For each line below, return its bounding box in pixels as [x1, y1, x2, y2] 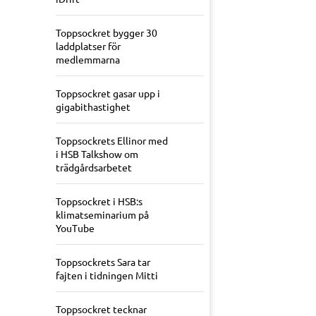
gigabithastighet [56, 100, 130, 114]
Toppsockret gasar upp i [56, 87, 160, 100]
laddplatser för [56, 39, 121, 53]
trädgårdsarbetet [56, 161, 132, 174]
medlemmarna [56, 53, 120, 66]
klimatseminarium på [56, 208, 149, 221]
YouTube [56, 221, 95, 235]
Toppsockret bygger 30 [56, 26, 157, 39]
